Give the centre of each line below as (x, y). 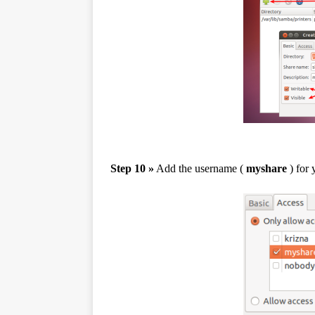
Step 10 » (132, 168)
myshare (266, 168)
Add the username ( (200, 168)
